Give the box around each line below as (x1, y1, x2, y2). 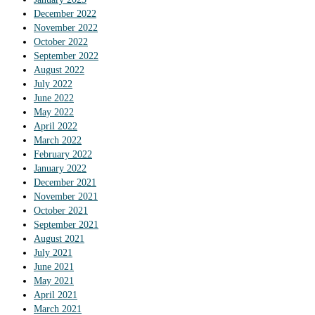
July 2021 (34, 247, 72, 259)
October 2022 (34, 37, 88, 48)
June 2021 (34, 262, 74, 273)
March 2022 (34, 135, 82, 146)
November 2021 (34, 191, 98, 202)
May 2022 (34, 107, 74, 118)
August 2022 (34, 65, 84, 76)
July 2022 (34, 79, 72, 90)
